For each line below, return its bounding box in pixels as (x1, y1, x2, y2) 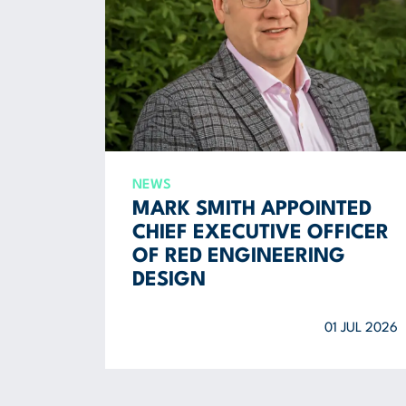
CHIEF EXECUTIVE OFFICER (131, 223, 389, 243)
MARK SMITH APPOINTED (131, 199, 372, 219)
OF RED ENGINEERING (131, 246, 345, 266)
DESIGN (131, 270, 206, 290)
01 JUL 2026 (324, 322, 398, 335)
